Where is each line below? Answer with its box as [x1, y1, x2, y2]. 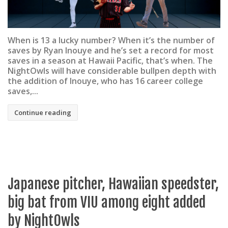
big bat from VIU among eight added [8, 193, 206, 211]
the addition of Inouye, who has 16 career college [8, 75, 203, 87]
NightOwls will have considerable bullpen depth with [8, 65, 216, 76]
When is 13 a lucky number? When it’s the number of [8, 34, 215, 46]
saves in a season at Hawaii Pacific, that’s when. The [8, 54, 213, 66]
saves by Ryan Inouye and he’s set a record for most [8, 44, 214, 56]
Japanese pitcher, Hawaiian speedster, [8, 175, 219, 193]
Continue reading [14, 108, 71, 118]
